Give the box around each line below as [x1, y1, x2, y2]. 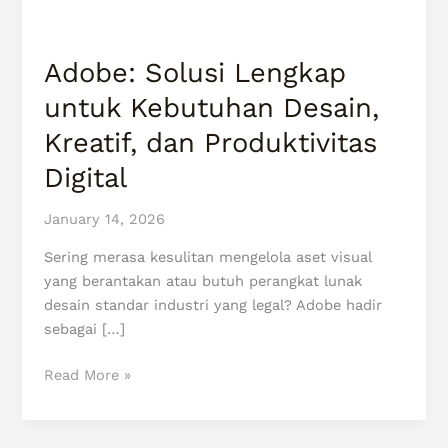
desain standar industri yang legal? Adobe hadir [44, 295, 383, 314]
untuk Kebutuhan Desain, [44, 91, 380, 124]
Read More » [44, 365, 132, 384]
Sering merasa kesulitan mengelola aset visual [44, 247, 372, 266]
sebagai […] [44, 319, 126, 338]
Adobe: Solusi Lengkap [44, 56, 347, 89]
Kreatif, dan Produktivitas [44, 126, 378, 159]
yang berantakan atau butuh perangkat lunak [44, 271, 363, 290]
